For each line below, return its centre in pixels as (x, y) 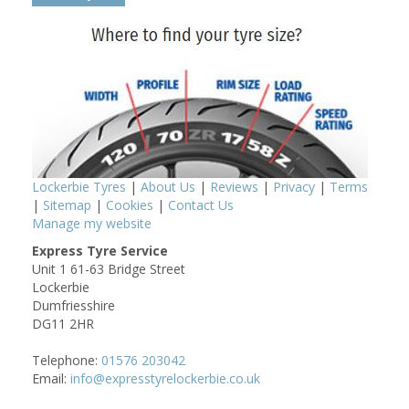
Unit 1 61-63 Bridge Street (109, 268)
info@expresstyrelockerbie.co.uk (165, 378)
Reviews (234, 186)
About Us (168, 186)
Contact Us (201, 204)
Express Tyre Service (100, 250)
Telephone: (67, 360)
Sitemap (67, 204)
